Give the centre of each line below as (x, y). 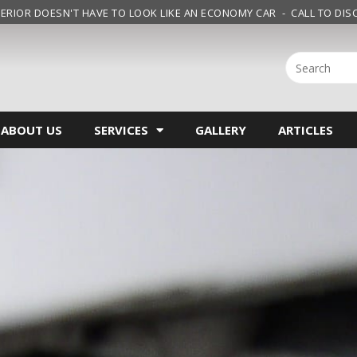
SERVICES (121, 130)
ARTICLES (306, 130)
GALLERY (221, 130)
